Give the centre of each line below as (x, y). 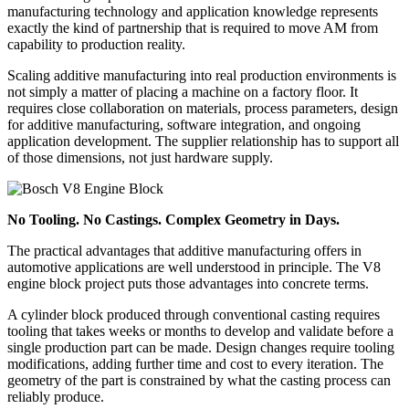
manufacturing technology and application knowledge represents (193, 11)
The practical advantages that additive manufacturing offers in (184, 250)
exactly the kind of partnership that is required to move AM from (193, 27)
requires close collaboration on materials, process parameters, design (203, 108)
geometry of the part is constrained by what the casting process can (199, 380)
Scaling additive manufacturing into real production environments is (202, 75)
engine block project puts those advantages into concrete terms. (188, 283)
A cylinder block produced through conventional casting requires (194, 314)
